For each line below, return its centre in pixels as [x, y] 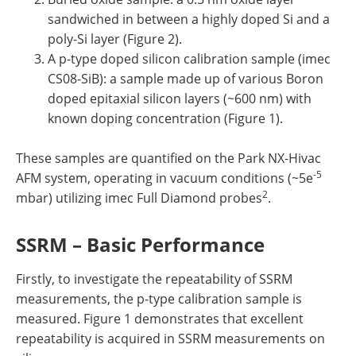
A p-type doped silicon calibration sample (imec [189, 59]
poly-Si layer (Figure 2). [115, 39]
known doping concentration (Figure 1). [165, 118]
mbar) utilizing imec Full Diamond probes [139, 198]
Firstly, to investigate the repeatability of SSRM [154, 279]
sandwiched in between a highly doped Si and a [189, 19]
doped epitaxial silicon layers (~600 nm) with [180, 99]
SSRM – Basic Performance [140, 244]
